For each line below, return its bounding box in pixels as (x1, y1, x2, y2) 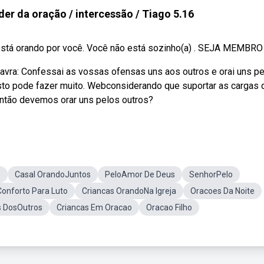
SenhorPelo (189, 170, 233, 179)
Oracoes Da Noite (190, 186, 255, 196)
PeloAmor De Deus (105, 170, 175, 179)
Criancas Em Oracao (57, 203, 132, 212)
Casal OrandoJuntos (15, 170, 91, 179)
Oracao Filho (146, 203, 192, 212)
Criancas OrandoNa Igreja (82, 186, 176, 196)
